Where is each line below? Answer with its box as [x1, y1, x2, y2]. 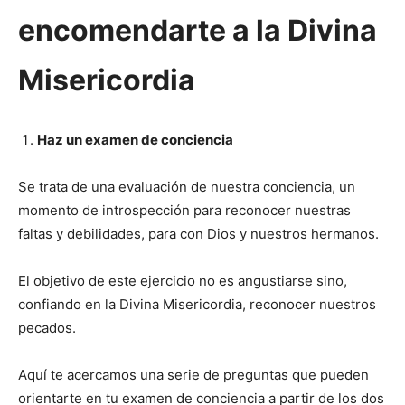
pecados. [18, 319, 76, 337]
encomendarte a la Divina [18, 13, 377, 49]
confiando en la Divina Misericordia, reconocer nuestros [18, 296, 376, 314]
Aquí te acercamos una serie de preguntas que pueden [18, 366, 369, 384]
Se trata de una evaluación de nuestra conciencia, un [18, 178, 355, 196]
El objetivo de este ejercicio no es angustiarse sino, [18, 272, 347, 290]
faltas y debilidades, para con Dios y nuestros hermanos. [18, 225, 379, 243]
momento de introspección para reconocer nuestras [18, 202, 351, 220]
